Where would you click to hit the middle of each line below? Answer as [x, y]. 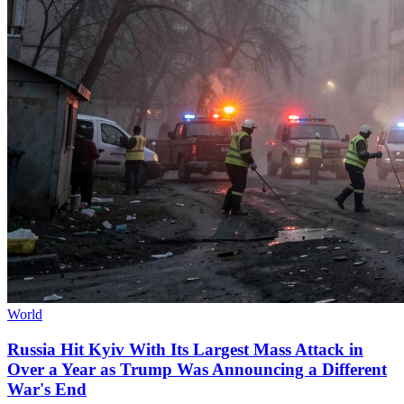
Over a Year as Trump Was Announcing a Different [197, 369]
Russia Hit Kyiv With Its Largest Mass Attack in [185, 349]
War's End [47, 389]
